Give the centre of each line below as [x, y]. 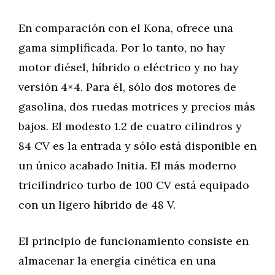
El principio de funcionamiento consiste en [134, 241]
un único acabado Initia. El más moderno [127, 165]
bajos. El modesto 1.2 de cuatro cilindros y [130, 126]
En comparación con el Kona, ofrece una [126, 28]
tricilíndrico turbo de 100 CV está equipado [134, 185]
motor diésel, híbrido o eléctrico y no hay [129, 67]
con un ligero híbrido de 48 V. [97, 205]
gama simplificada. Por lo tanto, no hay [122, 48]
